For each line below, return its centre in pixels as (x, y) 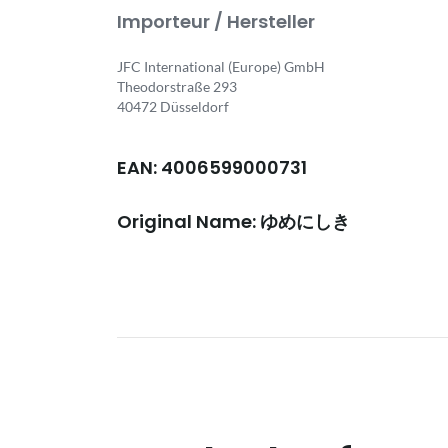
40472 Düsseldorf (173, 106)
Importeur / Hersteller (216, 21)
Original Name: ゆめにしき (233, 221)
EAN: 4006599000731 (212, 167)
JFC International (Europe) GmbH (221, 66)
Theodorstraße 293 (177, 86)
